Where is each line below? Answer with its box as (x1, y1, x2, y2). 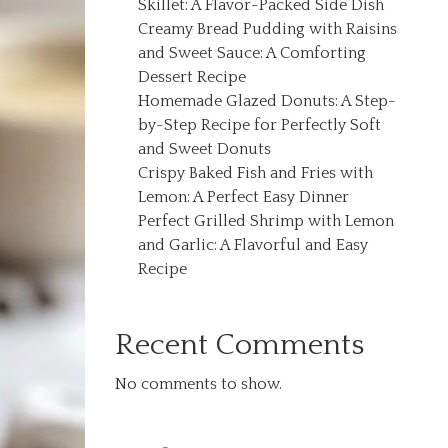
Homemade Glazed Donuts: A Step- (138, 92, 397, 110)
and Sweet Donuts (138, 140, 272, 158)
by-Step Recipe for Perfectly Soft (138, 116, 382, 134)
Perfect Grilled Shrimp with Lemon (138, 212, 395, 230)
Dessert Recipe (138, 68, 247, 86)
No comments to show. (115, 375, 283, 393)
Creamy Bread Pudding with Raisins (138, 20, 398, 38)
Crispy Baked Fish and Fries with (138, 164, 374, 182)
